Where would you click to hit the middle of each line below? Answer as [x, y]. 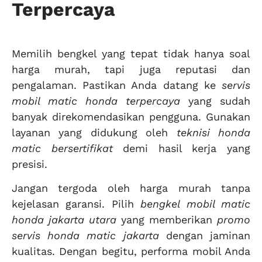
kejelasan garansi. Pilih [76, 204]
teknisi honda [213, 132]
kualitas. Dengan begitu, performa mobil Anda [131, 251]
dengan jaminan [205, 235]
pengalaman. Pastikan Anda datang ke [117, 85]
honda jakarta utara [64, 219]
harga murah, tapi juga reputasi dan [131, 69]
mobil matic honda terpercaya [96, 101]
